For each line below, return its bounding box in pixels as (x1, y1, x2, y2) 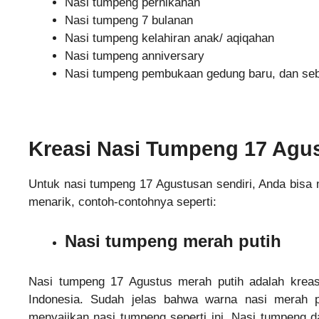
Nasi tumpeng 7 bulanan (65, 13, 193, 27)
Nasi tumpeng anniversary (65, 48, 204, 63)
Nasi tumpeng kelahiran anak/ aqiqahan (65, 31, 274, 45)
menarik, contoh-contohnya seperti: (28, 194, 216, 209)
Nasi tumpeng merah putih (65, 231, 281, 251)
